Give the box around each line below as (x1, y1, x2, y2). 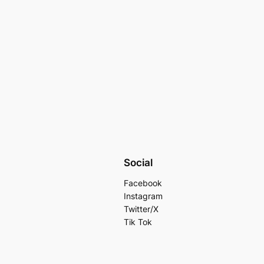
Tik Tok (124, 216, 153, 227)
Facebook (124, 177, 163, 188)
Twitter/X (124, 203, 159, 214)
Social (124, 156, 153, 169)
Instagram (124, 190, 163, 201)
